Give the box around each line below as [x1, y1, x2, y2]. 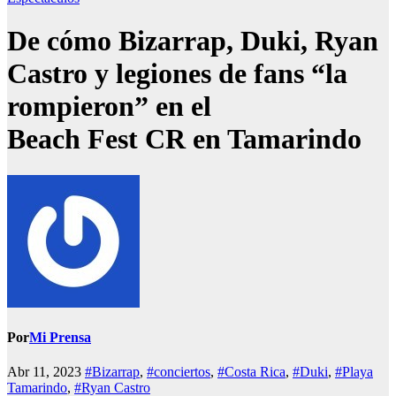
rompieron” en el [7, 90, 211, 123]
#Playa [335, 364, 373, 380]
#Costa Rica [217, 364, 286, 380]
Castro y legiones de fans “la [7, 57, 347, 90]
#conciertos [147, 364, 210, 380]
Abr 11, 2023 [7, 364, 85, 380]
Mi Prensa [29, 330, 91, 346]
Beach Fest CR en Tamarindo [7, 123, 362, 156]
